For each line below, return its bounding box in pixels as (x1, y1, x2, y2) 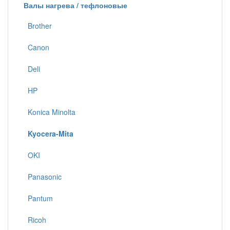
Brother (24, 21, 52, 31)
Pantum (24, 193, 53, 203)
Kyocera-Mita (28, 128, 73, 139)
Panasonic (24, 171, 62, 182)
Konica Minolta (24, 107, 75, 117)
